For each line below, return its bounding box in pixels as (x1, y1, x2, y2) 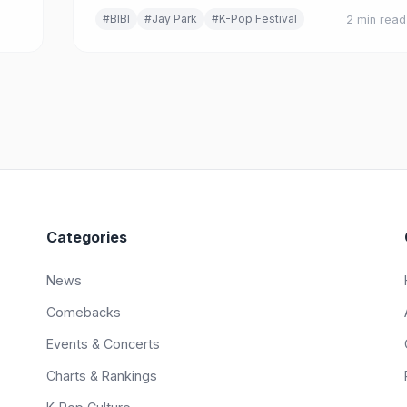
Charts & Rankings (45, 368, 157, 383)
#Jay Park (144, 12, 197, 25)
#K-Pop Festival (212, 12, 297, 25)
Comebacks (45, 304, 121, 320)
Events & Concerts (45, 336, 160, 352)
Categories (45, 228, 127, 246)
